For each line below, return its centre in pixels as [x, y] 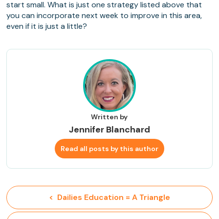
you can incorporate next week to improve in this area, [104, 16]
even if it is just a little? [47, 26]
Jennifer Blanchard [109, 130]
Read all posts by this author [109, 149]
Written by [109, 117]
